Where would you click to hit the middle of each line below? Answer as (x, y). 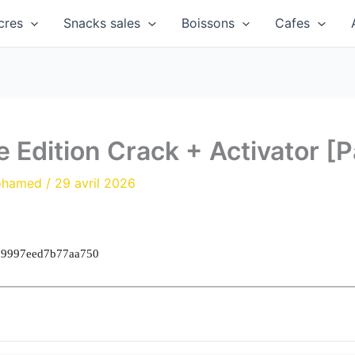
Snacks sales (102, 23)
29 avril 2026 (95, 183)
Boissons (208, 23)
